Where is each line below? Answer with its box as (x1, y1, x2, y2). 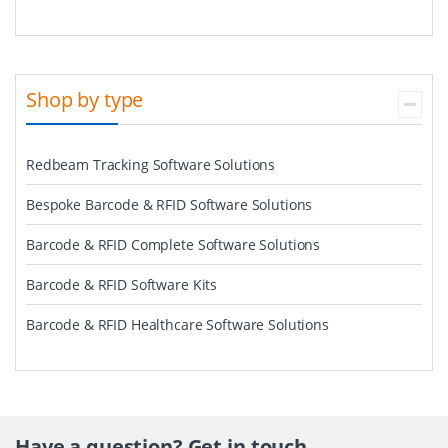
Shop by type (26, 86, 144, 113)
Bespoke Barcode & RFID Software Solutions (26, 195, 313, 214)
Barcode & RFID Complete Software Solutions (26, 235, 321, 254)
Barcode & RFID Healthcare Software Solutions (26, 315, 329, 334)
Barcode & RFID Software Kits (26, 275, 218, 294)
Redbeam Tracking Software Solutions (26, 155, 276, 174)
